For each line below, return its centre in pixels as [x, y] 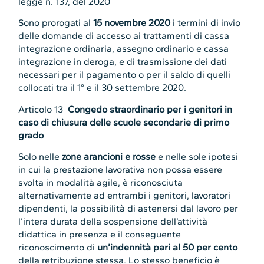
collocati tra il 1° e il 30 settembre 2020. [103, 88]
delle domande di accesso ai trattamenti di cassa [124, 36]
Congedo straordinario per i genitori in [150, 109]
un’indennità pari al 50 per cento [168, 247]
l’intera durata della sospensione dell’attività [113, 221]
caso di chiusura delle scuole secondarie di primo [124, 122]
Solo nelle [39, 156]
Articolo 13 [43, 109]
